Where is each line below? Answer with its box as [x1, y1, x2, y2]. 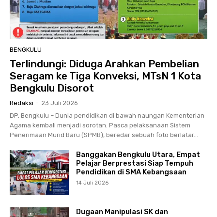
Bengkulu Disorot [10, 81, 94, 94]
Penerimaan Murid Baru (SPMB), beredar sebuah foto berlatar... [10, 131, 198, 139]
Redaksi [10, 99, 33, 107]
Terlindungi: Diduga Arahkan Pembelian [10, 57, 199, 70]
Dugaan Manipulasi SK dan [76, 207, 169, 216]
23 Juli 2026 [41, 99, 78, 107]
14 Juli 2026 [76, 179, 109, 186]
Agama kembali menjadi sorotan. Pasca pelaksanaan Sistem [10, 121, 190, 129]
